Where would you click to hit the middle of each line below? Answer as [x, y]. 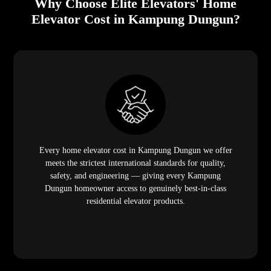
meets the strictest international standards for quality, [135, 163]
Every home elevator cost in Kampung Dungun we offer [135, 150]
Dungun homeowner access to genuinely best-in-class [135, 188]
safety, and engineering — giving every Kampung [135, 175]
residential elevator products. [135, 201]
